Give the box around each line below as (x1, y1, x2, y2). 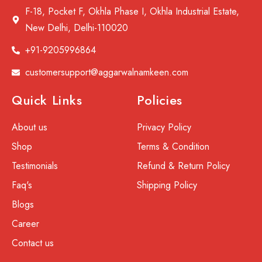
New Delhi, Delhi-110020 (25, 21, 128, 35)
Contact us (12, 236, 54, 250)
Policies (137, 91, 182, 110)
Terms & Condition (137, 140, 209, 154)
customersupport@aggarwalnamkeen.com (25, 65, 188, 80)
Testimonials (12, 159, 58, 173)
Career (12, 217, 39, 231)
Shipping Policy (137, 178, 197, 192)
